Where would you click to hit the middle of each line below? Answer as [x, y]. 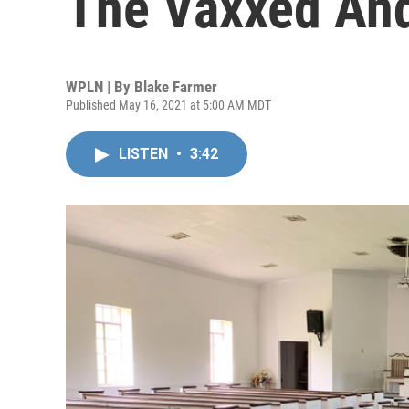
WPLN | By [100, 87]
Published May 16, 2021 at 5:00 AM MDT [168, 105]
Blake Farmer [176, 87]
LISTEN [145, 154]
